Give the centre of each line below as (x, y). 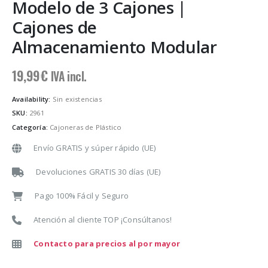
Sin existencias (77, 99)
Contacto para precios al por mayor (107, 243)
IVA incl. (68, 77)
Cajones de (55, 27)
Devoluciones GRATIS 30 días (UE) (98, 171)
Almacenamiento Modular (115, 47)
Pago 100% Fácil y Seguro (82, 195)
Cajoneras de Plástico (86, 127)
